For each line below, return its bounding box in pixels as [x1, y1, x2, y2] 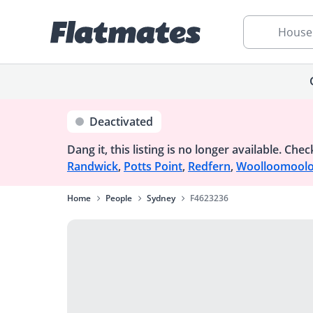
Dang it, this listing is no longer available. [67, 142, 282, 157]
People [105, 192, 132, 204]
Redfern [188, 159, 231, 174]
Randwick [67, 159, 118, 174]
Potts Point [124, 159, 182, 174]
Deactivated [89, 114, 153, 129]
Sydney [147, 192, 175, 204]
